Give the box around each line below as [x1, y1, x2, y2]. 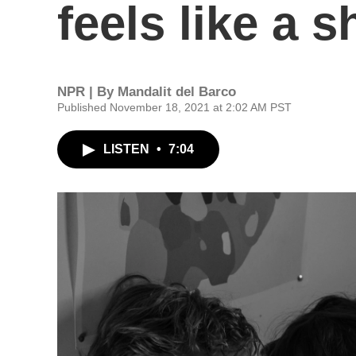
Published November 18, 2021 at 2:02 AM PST [57, 101, 292, 114]
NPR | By [57, 84, 118, 99]
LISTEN [103, 142, 153, 156]
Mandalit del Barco [118, 84, 236, 99]
